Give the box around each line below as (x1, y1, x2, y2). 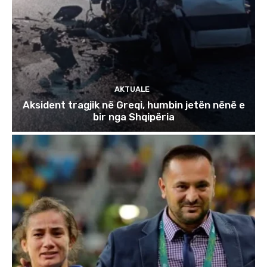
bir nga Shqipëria (92, 110, 175, 123)
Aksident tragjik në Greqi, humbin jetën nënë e (22, 98, 245, 111)
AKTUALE (114, 84, 150, 94)
